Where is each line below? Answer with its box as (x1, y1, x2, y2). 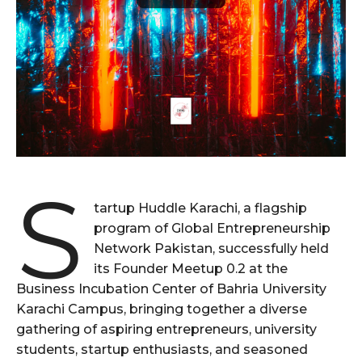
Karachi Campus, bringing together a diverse (16, 301, 307, 318)
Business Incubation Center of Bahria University (16, 281, 326, 297)
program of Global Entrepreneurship (94, 221, 331, 237)
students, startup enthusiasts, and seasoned (16, 342, 308, 358)
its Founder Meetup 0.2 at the (94, 261, 288, 277)
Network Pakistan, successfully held (94, 241, 330, 257)
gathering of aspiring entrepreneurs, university (16, 322, 317, 338)
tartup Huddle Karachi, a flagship (94, 200, 308, 217)
